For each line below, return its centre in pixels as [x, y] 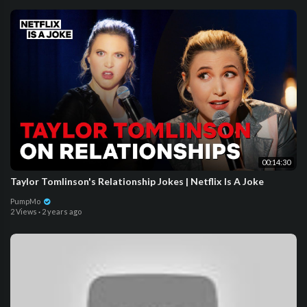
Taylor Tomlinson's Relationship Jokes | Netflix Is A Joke [137, 181]
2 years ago [62, 211]
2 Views [24, 211]
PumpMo [26, 201]
